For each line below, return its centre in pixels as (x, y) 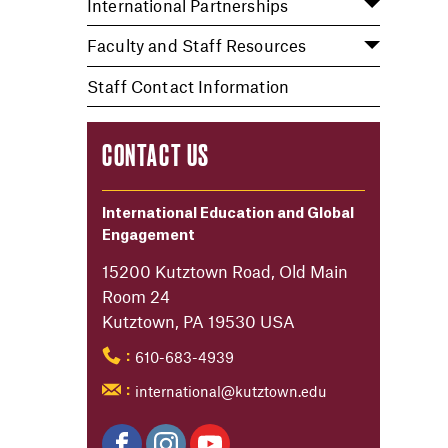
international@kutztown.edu (230, 390)
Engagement (148, 235)
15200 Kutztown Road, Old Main (225, 270)
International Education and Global (228, 213)
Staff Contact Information (188, 85)
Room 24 (136, 295)
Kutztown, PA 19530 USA (198, 320)
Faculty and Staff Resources (197, 45)
